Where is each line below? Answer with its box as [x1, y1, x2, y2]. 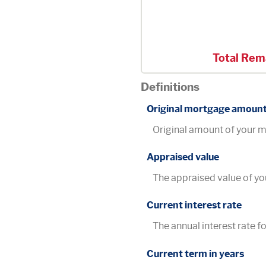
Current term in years [147, 248, 244, 259]
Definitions [141, 79, 199, 94]
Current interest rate [147, 199, 242, 211]
